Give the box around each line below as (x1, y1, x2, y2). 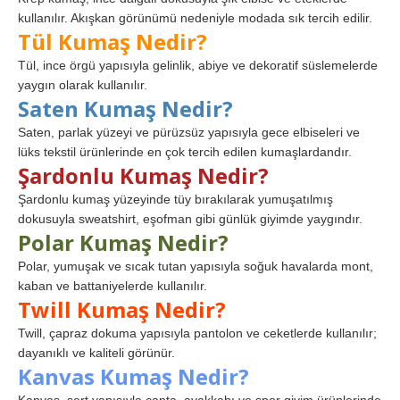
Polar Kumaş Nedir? (18, 228, 229, 258)
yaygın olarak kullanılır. (18, 78, 147, 93)
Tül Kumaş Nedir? (18, 27, 207, 57)
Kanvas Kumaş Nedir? (18, 362, 249, 392)
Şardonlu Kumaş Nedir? (18, 161, 269, 191)
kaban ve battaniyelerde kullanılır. (18, 279, 207, 294)
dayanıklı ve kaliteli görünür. (18, 346, 175, 361)
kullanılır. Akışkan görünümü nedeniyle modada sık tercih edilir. (18, 11, 372, 26)
